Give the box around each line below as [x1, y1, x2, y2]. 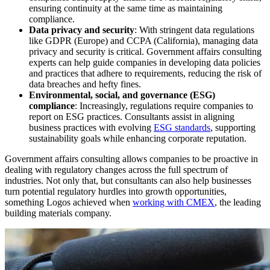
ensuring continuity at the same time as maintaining [29, 3, 222, 14]
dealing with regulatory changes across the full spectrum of [5, 165, 228, 175]
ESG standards [154, 122, 210, 133]
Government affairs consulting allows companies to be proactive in [5, 154, 258, 165]
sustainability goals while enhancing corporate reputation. [29, 133, 246, 144]
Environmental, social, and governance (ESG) [29, 90, 215, 101]
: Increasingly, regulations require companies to [75, 101, 253, 111]
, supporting [210, 122, 256, 133]
